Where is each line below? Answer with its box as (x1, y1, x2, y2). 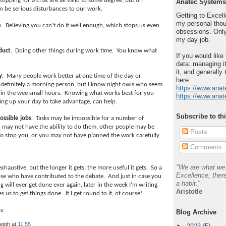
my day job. (176, 35, 210, 43)
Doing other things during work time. (15, 47, 114, 54)
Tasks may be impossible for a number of (36, 115, 144, 122)
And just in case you (108, 173, 161, 180)
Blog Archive (176, 208, 216, 216)
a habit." (176, 179, 200, 187)
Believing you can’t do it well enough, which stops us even (6, 22, 159, 29)
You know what (114, 47, 157, 54)
